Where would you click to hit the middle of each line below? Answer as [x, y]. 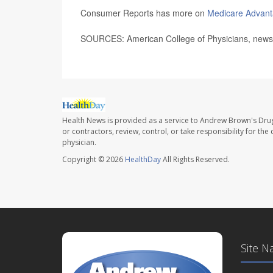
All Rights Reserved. [195, 160]
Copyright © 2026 [94, 160]
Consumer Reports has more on [144, 12]
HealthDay [143, 160]
